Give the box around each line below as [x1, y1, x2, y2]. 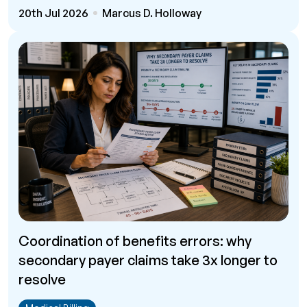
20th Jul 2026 [19, 5, 88, 20]
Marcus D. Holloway [102, 5, 201, 20]
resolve [19, 271, 66, 288]
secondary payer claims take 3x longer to [19, 251, 278, 269]
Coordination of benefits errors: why [19, 232, 251, 250]
